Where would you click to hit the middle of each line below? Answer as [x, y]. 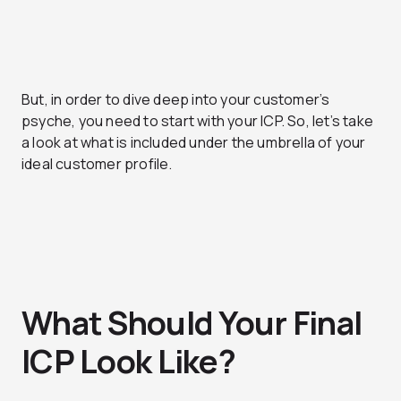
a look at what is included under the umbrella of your [194, 143]
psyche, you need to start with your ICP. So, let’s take [198, 121]
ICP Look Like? [128, 362]
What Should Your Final [192, 323]
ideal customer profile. [97, 164]
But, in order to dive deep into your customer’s [176, 100]
